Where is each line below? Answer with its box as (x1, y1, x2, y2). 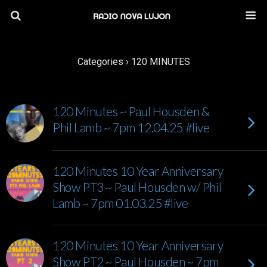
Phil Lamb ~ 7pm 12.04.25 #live (52, 120, 210, 135)
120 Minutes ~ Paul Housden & (52, 104, 210, 119)
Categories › (77, 56, 129, 67)
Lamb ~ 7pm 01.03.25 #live (52, 195, 188, 210)
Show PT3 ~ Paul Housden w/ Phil (52, 179, 222, 194)
